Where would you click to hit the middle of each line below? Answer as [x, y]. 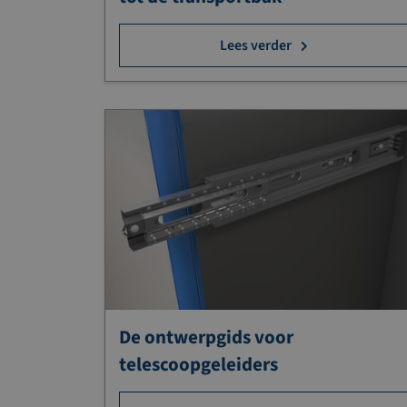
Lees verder [256, 45]
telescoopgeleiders [199, 365]
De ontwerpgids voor [206, 338]
